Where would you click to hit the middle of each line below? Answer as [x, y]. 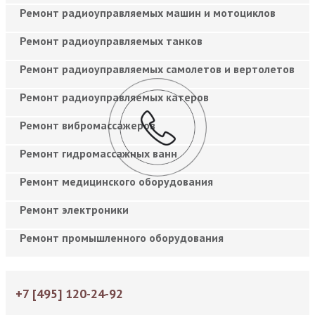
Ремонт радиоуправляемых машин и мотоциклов [148, 12]
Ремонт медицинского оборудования [116, 181]
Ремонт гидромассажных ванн [98, 153]
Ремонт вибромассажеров [88, 125]
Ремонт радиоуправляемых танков [111, 40]
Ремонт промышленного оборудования [122, 237]
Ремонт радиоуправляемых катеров [114, 97]
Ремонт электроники [74, 209]
